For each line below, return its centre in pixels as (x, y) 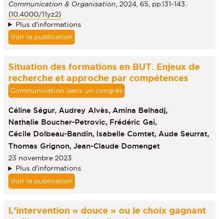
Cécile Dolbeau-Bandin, (51, 134)
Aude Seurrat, (184, 134)
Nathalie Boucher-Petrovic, (58, 122)
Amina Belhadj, (140, 110)
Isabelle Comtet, (126, 134)
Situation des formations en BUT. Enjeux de (104, 66)
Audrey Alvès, (84, 110)
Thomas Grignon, (40, 146)
